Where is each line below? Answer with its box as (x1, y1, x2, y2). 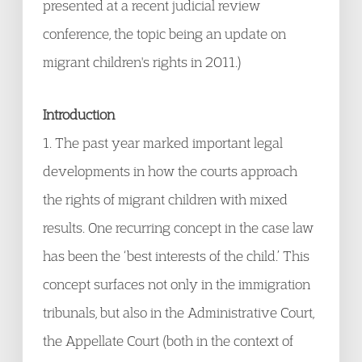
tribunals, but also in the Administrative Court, (43, 304, 314, 321)
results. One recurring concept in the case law (43, 219, 314, 236)
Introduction (43, 106, 115, 123)
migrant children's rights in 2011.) (43, 53, 242, 70)
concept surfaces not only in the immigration (43, 276, 310, 293)
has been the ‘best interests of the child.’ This (43, 247, 309, 264)
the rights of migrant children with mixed (43, 191, 288, 208)
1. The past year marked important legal (43, 134, 283, 151)
